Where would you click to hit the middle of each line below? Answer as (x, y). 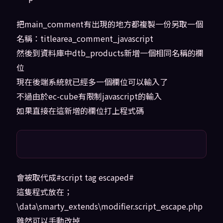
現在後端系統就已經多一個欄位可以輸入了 (92, 82)
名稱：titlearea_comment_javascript (85, 39)
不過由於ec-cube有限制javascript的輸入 (89, 96)
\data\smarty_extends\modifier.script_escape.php (109, 206)
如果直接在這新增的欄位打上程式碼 (80, 111)
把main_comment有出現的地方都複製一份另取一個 (110, 24)
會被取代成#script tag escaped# (75, 177)
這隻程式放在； (44, 192)
